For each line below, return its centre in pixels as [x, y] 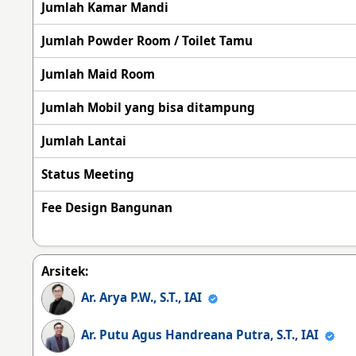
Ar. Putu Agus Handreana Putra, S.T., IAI [200, 334]
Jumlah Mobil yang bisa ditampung [149, 107]
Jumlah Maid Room [99, 74]
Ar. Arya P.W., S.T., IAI [142, 297]
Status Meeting [88, 174]
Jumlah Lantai [84, 140]
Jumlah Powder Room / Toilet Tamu [147, 40]
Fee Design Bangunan [107, 207]
